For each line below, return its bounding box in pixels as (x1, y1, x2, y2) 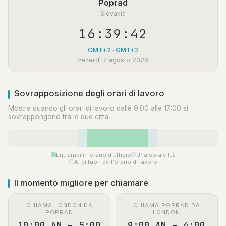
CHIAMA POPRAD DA (133, 202, 200, 209)
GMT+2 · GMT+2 (87, 46, 139, 54)
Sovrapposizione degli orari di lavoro (14, 88, 164, 99)
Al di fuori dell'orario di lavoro (74, 158, 157, 166)
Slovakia (100, 9, 126, 17)
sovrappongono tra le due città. (8, 112, 110, 121)
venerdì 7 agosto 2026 (78, 56, 148, 64)
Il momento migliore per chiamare (14, 178, 148, 188)
